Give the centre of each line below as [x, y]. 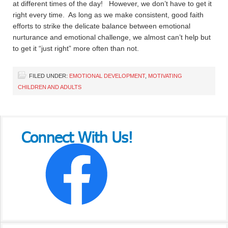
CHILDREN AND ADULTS [50, 87]
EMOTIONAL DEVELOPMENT [107, 76]
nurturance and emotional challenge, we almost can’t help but [112, 37]
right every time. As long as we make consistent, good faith [108, 15]
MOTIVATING [165, 76]
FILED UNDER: [49, 76]
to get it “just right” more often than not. [76, 48]
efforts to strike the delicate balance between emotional [102, 26]
